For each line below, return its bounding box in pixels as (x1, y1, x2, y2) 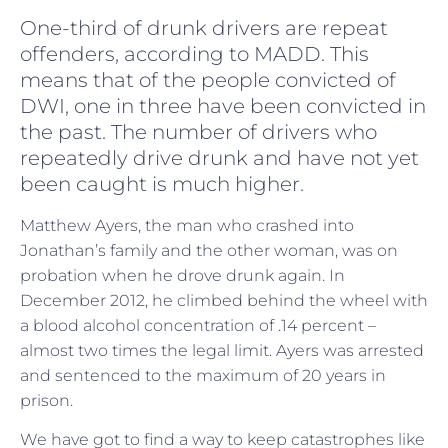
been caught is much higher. (20, 172, 309, 197)
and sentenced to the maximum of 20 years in (20, 365, 386, 385)
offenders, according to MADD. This (20, 42, 369, 67)
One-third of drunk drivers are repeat (20, 16, 388, 41)
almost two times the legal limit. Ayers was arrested (20, 340, 424, 360)
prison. (20, 390, 73, 410)
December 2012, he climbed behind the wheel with (20, 290, 428, 310)
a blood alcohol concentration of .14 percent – (20, 315, 376, 335)
